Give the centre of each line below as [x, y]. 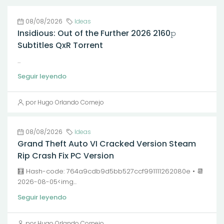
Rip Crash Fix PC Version [66, 156]
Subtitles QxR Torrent [60, 45]
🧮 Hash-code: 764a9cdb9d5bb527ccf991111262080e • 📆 [110, 171]
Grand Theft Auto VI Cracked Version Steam [107, 144]
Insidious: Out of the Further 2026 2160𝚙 [97, 33]
